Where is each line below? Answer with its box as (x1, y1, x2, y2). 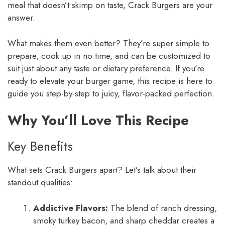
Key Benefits (8, 137, 73, 156)
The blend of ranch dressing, (108, 201, 217, 214)
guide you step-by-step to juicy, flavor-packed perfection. (8, 87, 214, 99)
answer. (8, 12, 35, 24)
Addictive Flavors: (33, 201, 108, 214)
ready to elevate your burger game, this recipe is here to (8, 74, 212, 87)
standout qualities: (8, 176, 73, 189)
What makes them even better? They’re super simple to (8, 37, 209, 49)
